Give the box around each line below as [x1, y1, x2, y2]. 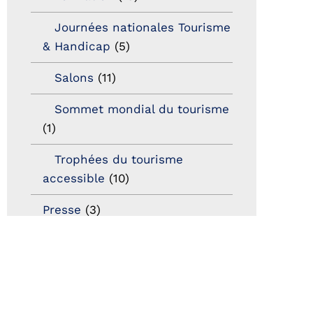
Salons [54, 71, 94, 85]
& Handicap [43, 39, 111, 54]
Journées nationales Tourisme [54, 20, 231, 35]
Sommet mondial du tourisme [54, 102, 230, 117]
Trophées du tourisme [54, 152, 184, 167]
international [31, 253, 107, 268]
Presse [43, 203, 82, 217]
